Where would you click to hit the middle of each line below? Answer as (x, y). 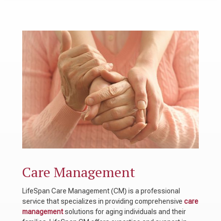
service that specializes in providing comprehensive (103, 201)
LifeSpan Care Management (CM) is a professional (101, 191)
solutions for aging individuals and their (124, 211)
